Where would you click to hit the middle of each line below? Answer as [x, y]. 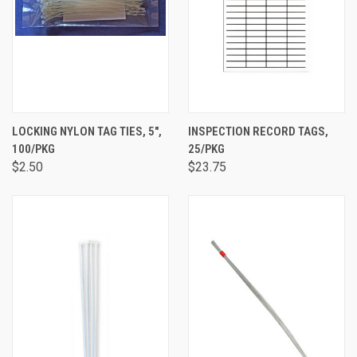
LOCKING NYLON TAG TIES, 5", [87, 131]
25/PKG [206, 149]
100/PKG [33, 149]
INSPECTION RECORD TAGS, [258, 131]
